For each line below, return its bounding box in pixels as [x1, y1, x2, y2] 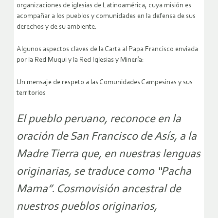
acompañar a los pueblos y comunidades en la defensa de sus [17, 13, 196, 20]
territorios [17, 90, 46, 97]
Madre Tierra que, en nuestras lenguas [17, 148, 200, 161]
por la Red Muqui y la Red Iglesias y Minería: [17, 56, 144, 64]
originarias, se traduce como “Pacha [17, 166, 191, 178]
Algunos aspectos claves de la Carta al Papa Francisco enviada [17, 46, 198, 54]
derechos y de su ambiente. [17, 23, 97, 31]
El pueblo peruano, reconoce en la [17, 113, 181, 126]
